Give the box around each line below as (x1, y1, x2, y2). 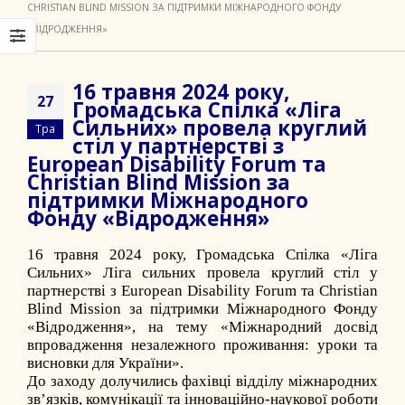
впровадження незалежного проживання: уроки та (27, 336, 378, 353)
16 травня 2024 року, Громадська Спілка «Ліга (27, 246, 378, 263)
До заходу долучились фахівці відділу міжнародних (27, 372, 378, 390)
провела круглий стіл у (196, 264, 379, 281)
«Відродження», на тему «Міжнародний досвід (27, 318, 378, 335)
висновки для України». (27, 354, 184, 372)
